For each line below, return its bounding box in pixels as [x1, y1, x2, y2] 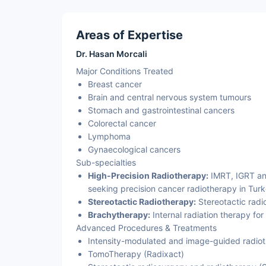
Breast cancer [88, 79, 142, 89]
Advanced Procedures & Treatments [76, 223, 217, 233]
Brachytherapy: [88, 210, 150, 220]
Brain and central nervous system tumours [88, 92, 251, 102]
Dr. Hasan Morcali [76, 49, 147, 59]
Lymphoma [88, 131, 131, 141]
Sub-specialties [76, 157, 136, 167]
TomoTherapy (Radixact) [88, 249, 184, 259]
